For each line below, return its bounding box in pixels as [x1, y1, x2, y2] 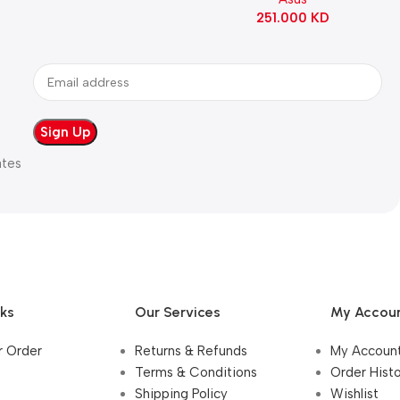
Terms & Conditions [135, 364, 257, 381]
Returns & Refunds [135, 343, 247, 360]
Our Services [135, 304, 221, 321]
